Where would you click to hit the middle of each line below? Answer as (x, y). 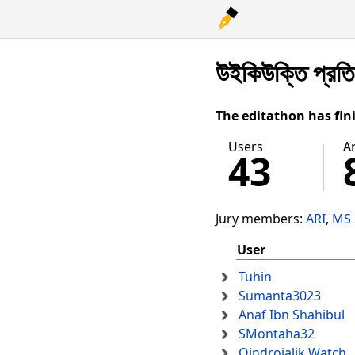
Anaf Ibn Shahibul (292, 315)
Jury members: (261, 219)
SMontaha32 (277, 334)
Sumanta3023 (280, 296)
